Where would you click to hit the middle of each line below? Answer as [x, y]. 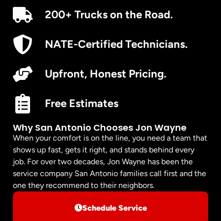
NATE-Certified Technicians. [116, 44]
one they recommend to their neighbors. [84, 185]
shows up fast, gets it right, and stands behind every [104, 149]
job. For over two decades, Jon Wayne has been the [103, 161]
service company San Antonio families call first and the [110, 173]
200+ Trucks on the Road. [109, 15]
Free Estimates [82, 104]
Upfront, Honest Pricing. [106, 74]
